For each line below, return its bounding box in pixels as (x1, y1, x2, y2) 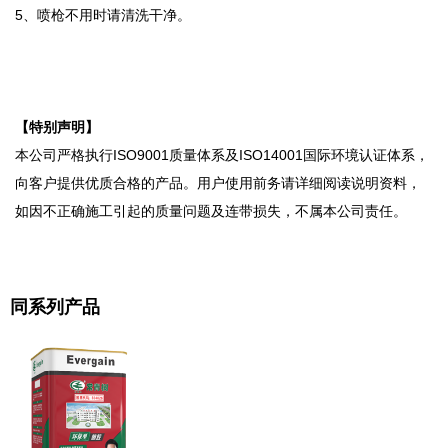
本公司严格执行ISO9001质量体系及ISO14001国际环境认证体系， (15, 147, 429, 164)
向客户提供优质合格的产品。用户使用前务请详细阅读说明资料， (15, 175, 421, 192)
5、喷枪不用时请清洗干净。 (15, 7, 191, 24)
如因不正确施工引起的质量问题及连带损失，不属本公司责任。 (15, 203, 407, 220)
